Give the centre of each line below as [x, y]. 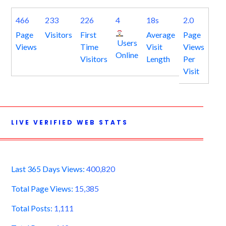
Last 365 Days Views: [48, 169]
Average [160, 35]
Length [158, 59]
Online [127, 55]
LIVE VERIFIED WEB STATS [69, 123]
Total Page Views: [43, 189]
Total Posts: [32, 208]
